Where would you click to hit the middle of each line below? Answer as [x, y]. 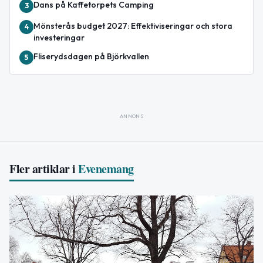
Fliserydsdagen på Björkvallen [91, 57]
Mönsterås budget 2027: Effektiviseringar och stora [133, 26]
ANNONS [131, 116]
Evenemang [106, 169]
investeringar [59, 38]
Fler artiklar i [43, 169]
